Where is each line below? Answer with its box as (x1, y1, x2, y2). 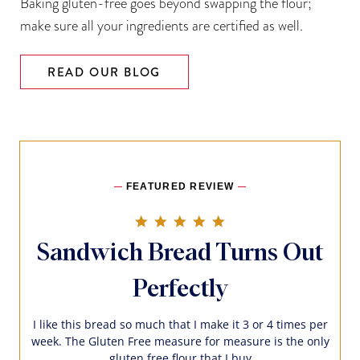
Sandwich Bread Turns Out (37, 240, 323, 265)
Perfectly (132, 276, 228, 301)
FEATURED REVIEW (125, 180, 235, 192)
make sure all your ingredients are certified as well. (19, 14, 303, 35)
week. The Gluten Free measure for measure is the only (31, 333, 329, 349)
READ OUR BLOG (47, 63, 162, 81)
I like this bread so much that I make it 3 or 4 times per (32, 316, 328, 332)
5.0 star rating (227, 212, 303, 228)
